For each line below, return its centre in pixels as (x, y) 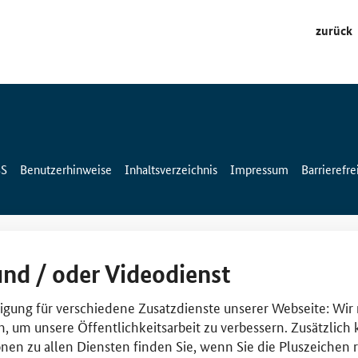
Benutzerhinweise (66, 169)
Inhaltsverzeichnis (171, 169)
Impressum (259, 169)
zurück (334, 30)
